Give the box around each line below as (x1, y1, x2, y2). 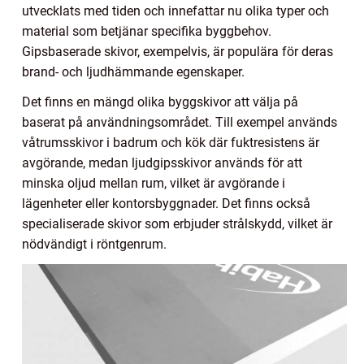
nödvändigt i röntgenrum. (22, 236, 167, 252)
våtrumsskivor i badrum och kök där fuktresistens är (22, 134, 319, 150)
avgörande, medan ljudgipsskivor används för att (22, 154, 302, 171)
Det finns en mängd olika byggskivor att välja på (22, 93, 298, 110)
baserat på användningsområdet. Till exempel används (22, 114, 337, 130)
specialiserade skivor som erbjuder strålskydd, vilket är (22, 215, 332, 232)
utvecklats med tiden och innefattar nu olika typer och (22, 2, 329, 19)
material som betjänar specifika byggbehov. (22, 23, 271, 39)
